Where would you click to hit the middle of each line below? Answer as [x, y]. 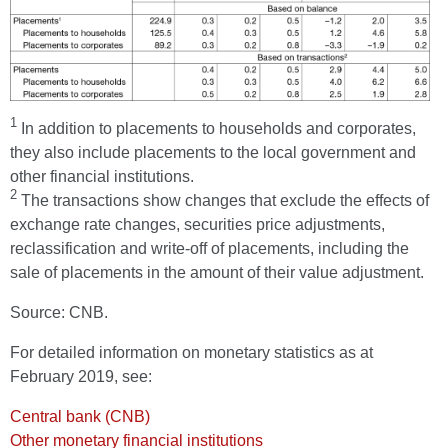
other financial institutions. [102, 176]
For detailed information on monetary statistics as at [191, 352]
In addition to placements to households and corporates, [216, 128]
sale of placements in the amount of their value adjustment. [217, 272]
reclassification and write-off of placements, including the [209, 248]
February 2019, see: [81, 376]
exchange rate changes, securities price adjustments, [197, 224]
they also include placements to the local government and [213, 152]
